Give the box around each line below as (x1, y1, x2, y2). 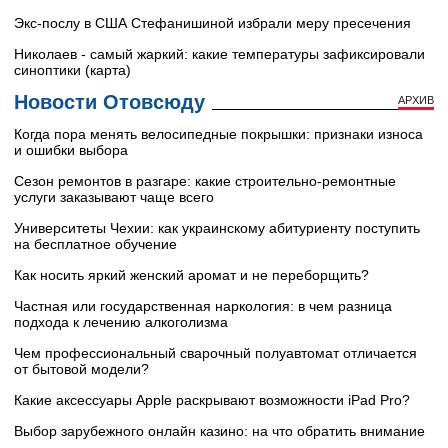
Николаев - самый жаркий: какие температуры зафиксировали (14, 46, 425, 63)
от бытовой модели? (14, 361, 149, 378)
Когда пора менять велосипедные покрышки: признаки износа (14, 126, 423, 143)
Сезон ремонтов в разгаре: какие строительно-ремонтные (14, 173, 396, 190)
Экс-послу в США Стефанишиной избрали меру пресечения (14, 15, 411, 32)
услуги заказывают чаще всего (14, 189, 214, 206)
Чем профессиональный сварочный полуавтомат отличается (14, 345, 417, 362)
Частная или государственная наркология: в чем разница (14, 298, 392, 315)
